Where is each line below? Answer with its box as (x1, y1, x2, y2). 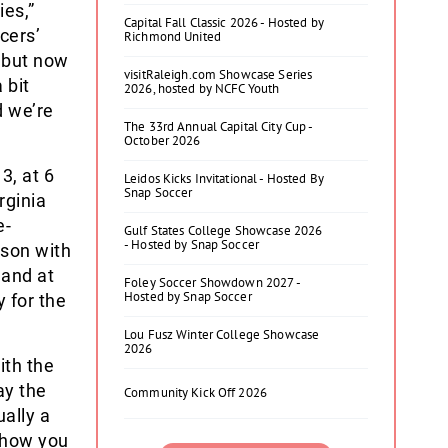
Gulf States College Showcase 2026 (124, 222, 323, 239)
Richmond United (124, 28, 221, 45)
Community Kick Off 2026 (124, 384, 267, 401)
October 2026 (124, 132, 201, 149)
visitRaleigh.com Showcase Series (124, 66, 313, 83)
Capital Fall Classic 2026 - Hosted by (124, 14, 324, 31)
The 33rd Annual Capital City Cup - (124, 118, 313, 135)
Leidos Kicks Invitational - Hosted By (124, 170, 324, 187)
